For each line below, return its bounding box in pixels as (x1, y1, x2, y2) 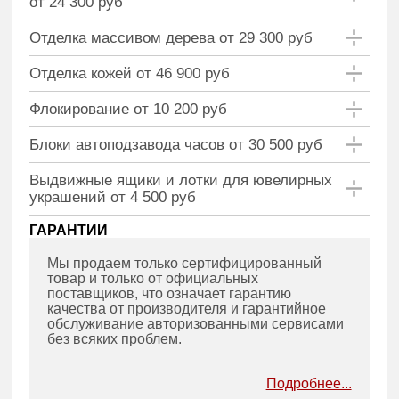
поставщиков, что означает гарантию (47, 285, 292, 301)
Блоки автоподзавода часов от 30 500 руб (29, 135, 323, 153)
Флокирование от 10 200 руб (29, 100, 228, 118)
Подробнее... (265, 375, 352, 391)
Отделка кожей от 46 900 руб (29, 64, 231, 82)
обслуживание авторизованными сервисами (47, 315, 345, 331)
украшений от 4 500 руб (29, 188, 197, 206)
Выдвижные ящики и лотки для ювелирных (29, 171, 333, 189)
